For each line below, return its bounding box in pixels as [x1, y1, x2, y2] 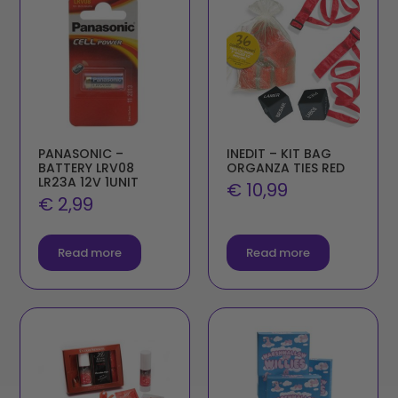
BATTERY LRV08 [38, 159, 135, 178]
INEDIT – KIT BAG [227, 145, 331, 163]
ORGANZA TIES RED [227, 159, 345, 178]
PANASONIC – [38, 145, 124, 163]
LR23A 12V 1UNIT [38, 173, 139, 192]
